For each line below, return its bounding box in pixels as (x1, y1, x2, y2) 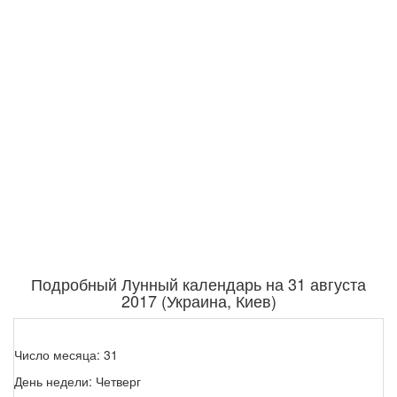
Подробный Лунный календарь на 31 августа (31, 272, 366, 296)
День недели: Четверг (14, 372, 141, 391)
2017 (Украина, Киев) (121, 289, 276, 313)
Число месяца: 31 (14, 346, 118, 364)
